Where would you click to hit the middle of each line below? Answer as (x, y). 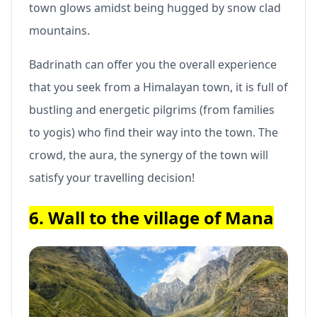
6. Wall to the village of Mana (151, 217)
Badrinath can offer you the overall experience (153, 64)
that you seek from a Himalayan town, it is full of (158, 87)
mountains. (59, 30)
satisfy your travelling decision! (112, 177)
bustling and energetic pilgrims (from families (152, 109)
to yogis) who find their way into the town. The (154, 132)
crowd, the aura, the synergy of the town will (149, 155)
